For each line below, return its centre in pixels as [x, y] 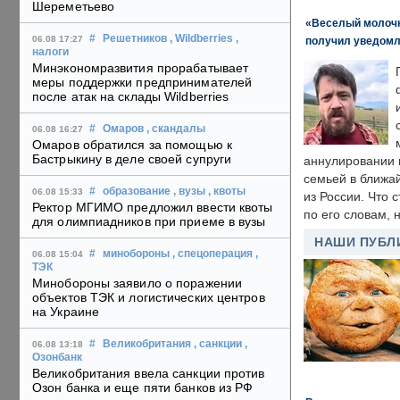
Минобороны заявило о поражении [137, 283]
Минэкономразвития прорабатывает [141, 68]
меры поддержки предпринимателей [142, 83]
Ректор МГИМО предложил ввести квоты [153, 208]
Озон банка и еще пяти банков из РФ [143, 388]
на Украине [66, 312]
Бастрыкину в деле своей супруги [132, 159]
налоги [50, 52]
